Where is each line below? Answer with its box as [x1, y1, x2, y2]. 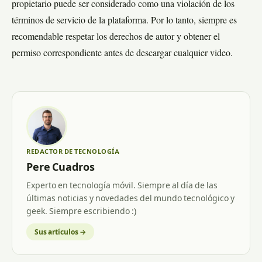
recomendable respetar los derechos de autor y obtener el [12, 33, 220, 42]
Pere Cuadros [26, 160, 95, 174]
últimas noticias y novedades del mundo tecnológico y [26, 193, 235, 204]
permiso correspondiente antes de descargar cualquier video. [12, 49, 233, 58]
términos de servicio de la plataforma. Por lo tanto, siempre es [12, 16, 237, 26]
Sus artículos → [35, 227, 86, 236]
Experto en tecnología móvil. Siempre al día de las [26, 180, 218, 191]
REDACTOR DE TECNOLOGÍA [26, 147, 119, 156]
